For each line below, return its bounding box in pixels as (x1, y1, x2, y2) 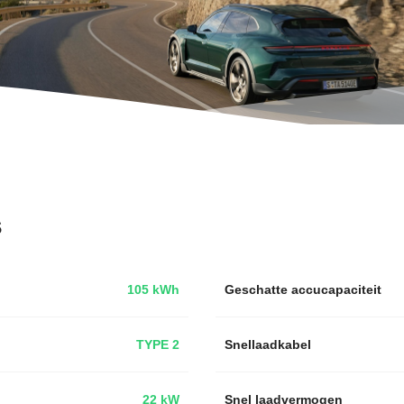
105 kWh (127, 280, 179, 298)
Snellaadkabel (225, 335, 311, 353)
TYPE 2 (136, 335, 179, 353)
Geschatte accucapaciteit (225, 280, 381, 298)
